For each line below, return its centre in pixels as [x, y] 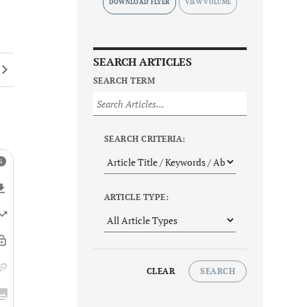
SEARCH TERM [124, 81]
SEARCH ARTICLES [143, 62]
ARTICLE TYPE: [137, 197]
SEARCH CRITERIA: [145, 139]
